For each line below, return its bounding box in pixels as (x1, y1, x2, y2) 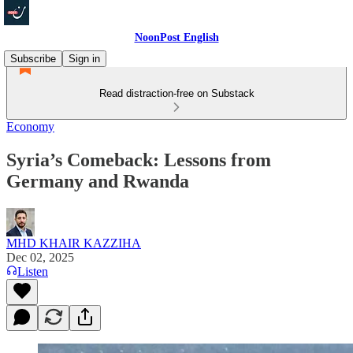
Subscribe (10, 53, 56, 65)
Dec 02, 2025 (6, 250, 74, 264)
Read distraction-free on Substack (98, 87, 255, 99)
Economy (6, 120, 54, 133)
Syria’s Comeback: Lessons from (6, 149, 271, 170)
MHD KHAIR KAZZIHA (6, 236, 141, 250)
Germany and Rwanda (6, 170, 189, 191)
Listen (17, 264, 48, 278)
